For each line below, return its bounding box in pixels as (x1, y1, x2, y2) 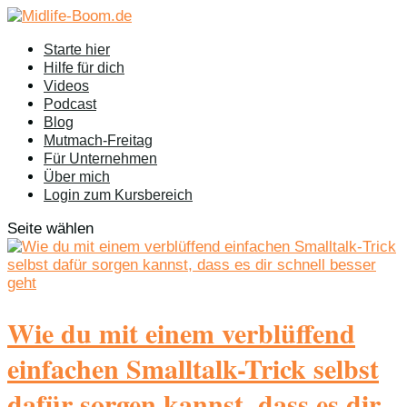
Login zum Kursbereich (44, 187, 193, 203)
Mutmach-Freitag (44, 133, 153, 148)
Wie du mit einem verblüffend (7, 312, 355, 352)
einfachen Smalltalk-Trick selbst (7, 347, 379, 388)
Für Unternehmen (44, 151, 157, 166)
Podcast (44, 96, 96, 112)
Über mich (44, 169, 110, 184)
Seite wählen (7, 220, 94, 237)
